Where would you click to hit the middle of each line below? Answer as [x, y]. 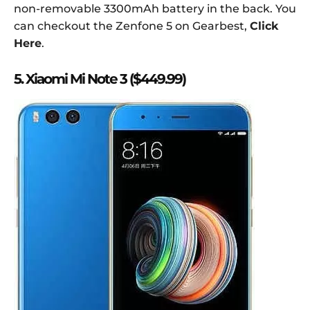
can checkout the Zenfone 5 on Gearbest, [132, 26]
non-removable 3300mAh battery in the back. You [155, 8]
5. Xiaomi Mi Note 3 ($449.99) [100, 79]
